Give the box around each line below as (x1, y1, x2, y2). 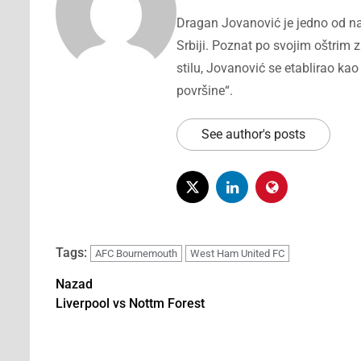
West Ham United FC (190, 247, 284, 260)
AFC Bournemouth (95, 247, 177, 260)
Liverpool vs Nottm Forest (56, 296, 205, 312)
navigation (55, 318, 148, 341)
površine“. (176, 83, 233, 99)
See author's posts (201, 127, 305, 143)
